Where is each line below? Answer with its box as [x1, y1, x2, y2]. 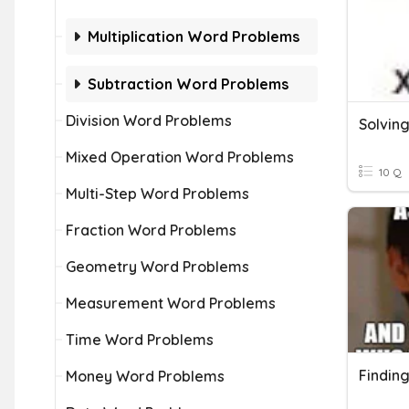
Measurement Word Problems [66, 294, 276, 312]
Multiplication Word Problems [88, 27, 299, 46]
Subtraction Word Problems [88, 75, 288, 93]
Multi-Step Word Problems [66, 184, 249, 203]
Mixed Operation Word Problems [66, 148, 294, 166]
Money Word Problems [66, 367, 225, 385]
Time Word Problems [66, 330, 214, 349]
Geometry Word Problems [66, 257, 249, 276]
